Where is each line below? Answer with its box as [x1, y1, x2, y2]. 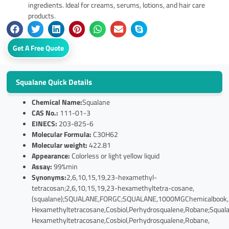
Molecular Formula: [32, 128, 92, 140]
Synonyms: [32, 171, 67, 182]
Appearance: [32, 150, 71, 161]
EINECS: [32, 118, 59, 129]
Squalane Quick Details [16, 76, 93, 88]
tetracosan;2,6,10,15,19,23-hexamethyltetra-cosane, [32, 182, 195, 193]
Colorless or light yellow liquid [70, 150, 160, 161]
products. [28, 10, 56, 21]
